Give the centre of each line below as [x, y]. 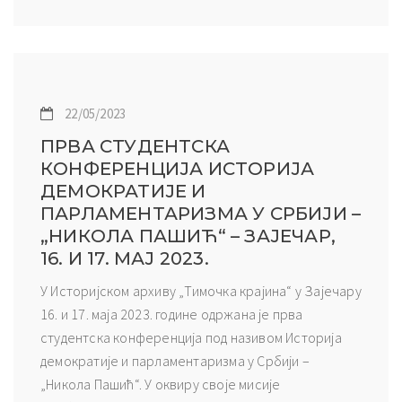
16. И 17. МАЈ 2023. [125, 258]
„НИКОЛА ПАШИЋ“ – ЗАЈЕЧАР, [188, 236]
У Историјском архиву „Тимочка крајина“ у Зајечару [201, 290]
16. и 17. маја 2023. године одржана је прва [172, 314]
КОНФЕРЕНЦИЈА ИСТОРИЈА [178, 168]
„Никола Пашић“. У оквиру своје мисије [161, 384]
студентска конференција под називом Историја [191, 337]
